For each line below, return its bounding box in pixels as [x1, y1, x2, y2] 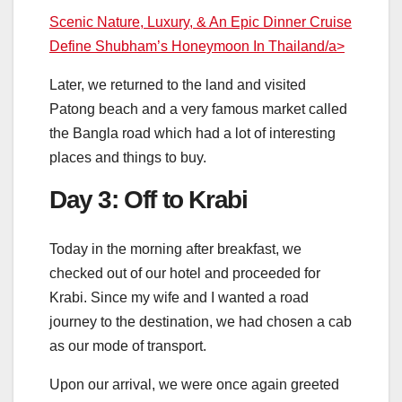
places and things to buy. [49, 150, 206, 166]
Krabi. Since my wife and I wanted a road [49, 289, 309, 305]
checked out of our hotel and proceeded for [49, 265, 320, 281]
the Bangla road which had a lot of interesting [49, 126, 336, 142]
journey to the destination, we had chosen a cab [49, 313, 352, 329]
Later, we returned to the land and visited [49, 77, 306, 93]
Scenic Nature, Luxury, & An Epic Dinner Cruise [49, 14, 352, 31]
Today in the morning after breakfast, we [49, 240, 301, 257]
